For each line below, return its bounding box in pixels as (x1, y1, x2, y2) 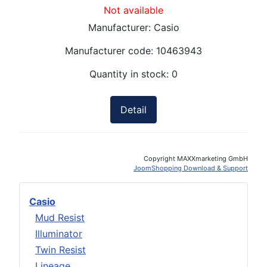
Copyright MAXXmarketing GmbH (144, 154, 248, 163)
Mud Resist (35, 211, 85, 223)
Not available (104, 4, 163, 17)
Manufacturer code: (65, 45, 156, 57)
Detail (120, 104, 147, 116)
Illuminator (35, 227, 82, 240)
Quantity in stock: (89, 68, 172, 80)
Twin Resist (35, 243, 86, 256)
